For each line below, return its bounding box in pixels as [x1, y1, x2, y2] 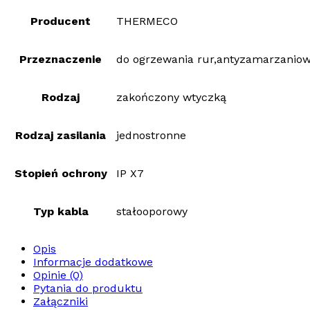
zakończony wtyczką [116, 91, 226, 104]
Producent [30, 15, 91, 28]
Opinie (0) [33, 268, 83, 282]
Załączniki [33, 295, 88, 309]
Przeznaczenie [19, 53, 102, 66]
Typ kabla [33, 205, 89, 219]
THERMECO [116, 15, 178, 28]
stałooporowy [116, 205, 188, 219]
